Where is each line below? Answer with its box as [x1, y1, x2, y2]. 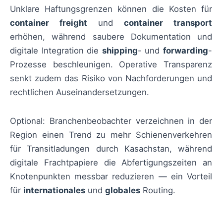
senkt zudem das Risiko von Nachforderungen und [10, 73, 212, 83]
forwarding [163, 45, 209, 55]
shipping [102, 45, 138, 55]
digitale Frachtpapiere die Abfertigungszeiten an [10, 158, 212, 168]
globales [105, 185, 140, 196]
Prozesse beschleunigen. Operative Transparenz [10, 59, 212, 69]
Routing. [140, 185, 175, 196]
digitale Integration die [10, 45, 102, 55]
